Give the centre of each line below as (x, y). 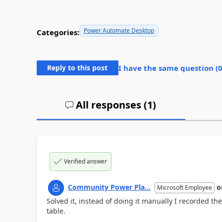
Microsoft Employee (184, 187)
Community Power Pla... (109, 187)
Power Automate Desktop (119, 30)
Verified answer (85, 161)
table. (56, 211)
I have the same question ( (168, 68)
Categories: (58, 32)
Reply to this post (78, 67)
